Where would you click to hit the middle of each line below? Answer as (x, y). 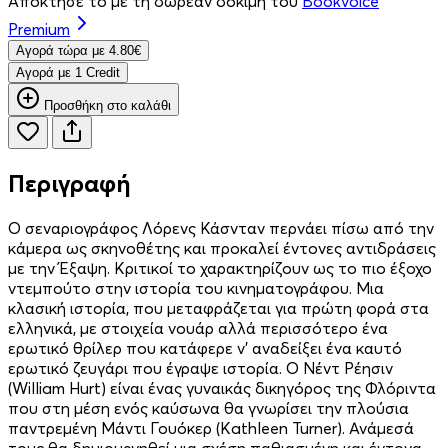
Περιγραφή (69, 183)
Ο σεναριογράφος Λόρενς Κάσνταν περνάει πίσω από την (221, 227)
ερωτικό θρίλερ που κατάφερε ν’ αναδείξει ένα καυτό (205, 347)
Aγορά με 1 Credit (103, 72)
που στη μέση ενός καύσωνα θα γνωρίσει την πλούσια (208, 407)
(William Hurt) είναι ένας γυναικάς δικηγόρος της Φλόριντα (222, 387)
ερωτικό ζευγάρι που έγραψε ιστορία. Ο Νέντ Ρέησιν (200, 367)
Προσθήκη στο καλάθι (107, 105)
